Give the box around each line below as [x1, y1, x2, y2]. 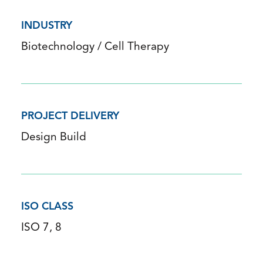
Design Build [21, 132, 86, 144]
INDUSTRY [21, 21, 72, 32]
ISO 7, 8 [21, 222, 62, 234]
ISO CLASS [21, 201, 73, 213]
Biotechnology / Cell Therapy [21, 42, 169, 53]
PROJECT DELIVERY [21, 111, 119, 123]
